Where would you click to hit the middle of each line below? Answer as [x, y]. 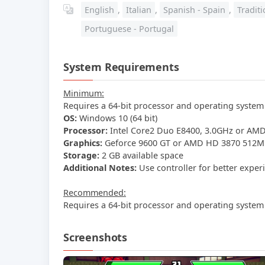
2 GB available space [141, 155]
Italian [139, 10]
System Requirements [121, 67]
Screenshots [96, 237]
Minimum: [84, 93]
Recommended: [95, 192]
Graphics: [83, 143]
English [99, 10]
